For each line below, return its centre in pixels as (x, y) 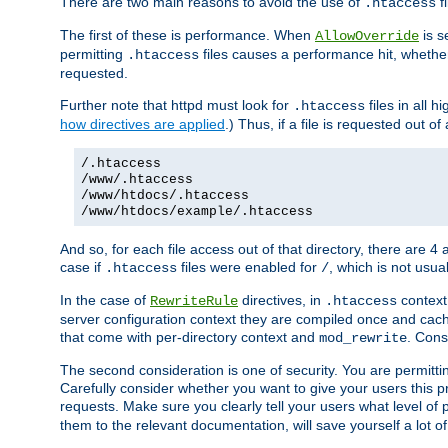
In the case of (105, 300)
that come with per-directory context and (189, 337)
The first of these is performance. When (187, 35)
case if (82, 267)
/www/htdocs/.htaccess (165, 196)
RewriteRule (194, 301)
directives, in (281, 300)
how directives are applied (142, 124)
